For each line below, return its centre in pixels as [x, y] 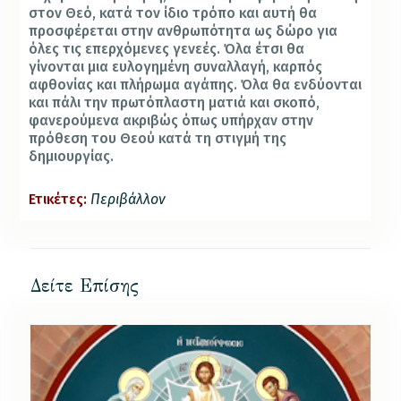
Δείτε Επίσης [84, 286]
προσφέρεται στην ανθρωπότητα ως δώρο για [183, 31]
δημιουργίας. [72, 157]
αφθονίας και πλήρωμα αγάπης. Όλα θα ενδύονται [196, 85]
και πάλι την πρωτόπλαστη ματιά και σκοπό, [175, 103]
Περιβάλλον [128, 199]
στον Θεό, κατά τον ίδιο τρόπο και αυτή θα [173, 13]
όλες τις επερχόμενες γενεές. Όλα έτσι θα [167, 49]
